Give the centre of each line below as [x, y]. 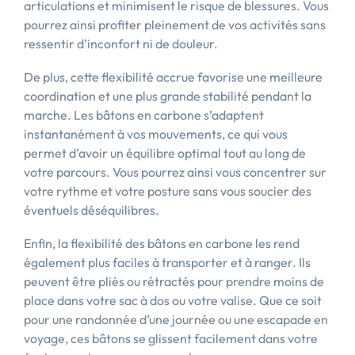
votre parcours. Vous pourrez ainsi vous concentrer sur [175, 172]
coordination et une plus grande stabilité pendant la [168, 96]
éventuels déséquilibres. [92, 210]
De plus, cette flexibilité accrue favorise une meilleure [173, 77]
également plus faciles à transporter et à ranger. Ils [167, 262]
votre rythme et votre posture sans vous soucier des [168, 191]
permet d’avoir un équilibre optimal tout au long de [165, 153]
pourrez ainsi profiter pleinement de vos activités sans [175, 25]
